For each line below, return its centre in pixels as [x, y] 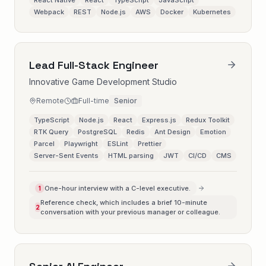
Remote [50, 101]
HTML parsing [131, 156]
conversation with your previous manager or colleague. [130, 212]
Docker [172, 12]
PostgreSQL [97, 132]
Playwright [81, 144]
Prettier [150, 144]
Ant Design [172, 132]
